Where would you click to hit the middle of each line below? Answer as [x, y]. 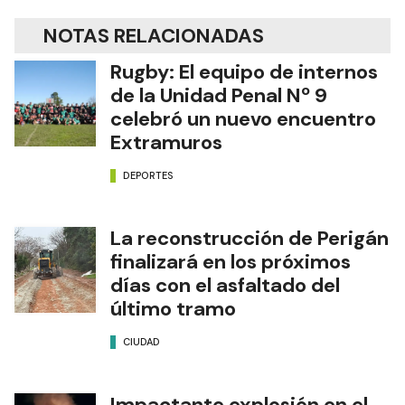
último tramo [173, 308]
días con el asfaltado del [225, 285]
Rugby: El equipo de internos [244, 71]
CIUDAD [141, 342]
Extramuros [166, 142]
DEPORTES [148, 176]
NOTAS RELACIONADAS [154, 35]
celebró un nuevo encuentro [243, 118]
